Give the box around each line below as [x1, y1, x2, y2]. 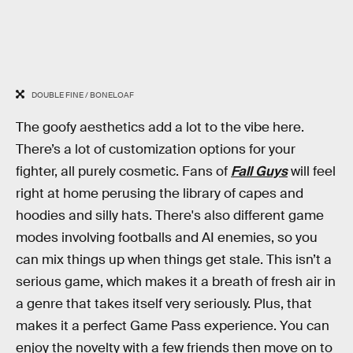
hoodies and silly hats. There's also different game [16, 206, 324, 224]
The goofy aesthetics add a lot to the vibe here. [16, 118, 304, 136]
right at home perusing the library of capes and [16, 184, 303, 202]
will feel [288, 162, 336, 180]
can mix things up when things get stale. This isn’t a [16, 251, 332, 268]
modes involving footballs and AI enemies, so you [16, 229, 318, 246]
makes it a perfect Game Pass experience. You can [16, 317, 329, 334]
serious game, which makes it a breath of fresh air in [16, 273, 336, 290]
